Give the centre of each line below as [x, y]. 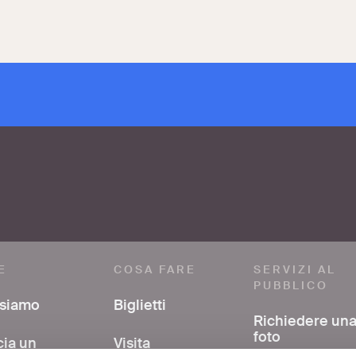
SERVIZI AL [295, 270]
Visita [132, 344]
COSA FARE [155, 270]
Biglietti [139, 306]
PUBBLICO [291, 286]
